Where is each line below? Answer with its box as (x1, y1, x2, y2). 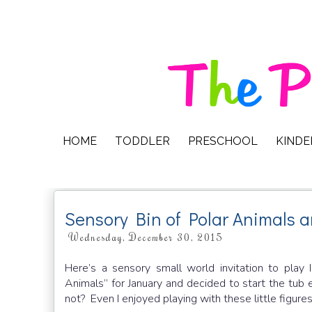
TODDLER (115, 134, 170, 148)
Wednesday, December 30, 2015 (68, 231, 224, 244)
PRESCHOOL (188, 134, 258, 148)
